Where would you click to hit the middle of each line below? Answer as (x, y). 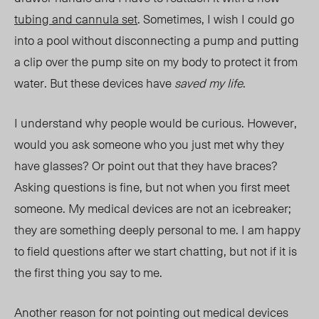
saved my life (209, 83)
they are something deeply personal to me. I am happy (157, 230)
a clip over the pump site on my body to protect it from (156, 62)
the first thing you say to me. (90, 272)
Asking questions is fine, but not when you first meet (152, 187)
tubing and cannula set (76, 19)
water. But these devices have (94, 83)
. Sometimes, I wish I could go (216, 19)
